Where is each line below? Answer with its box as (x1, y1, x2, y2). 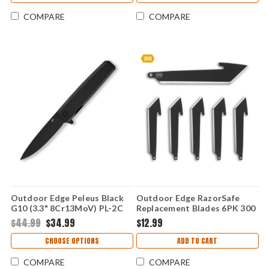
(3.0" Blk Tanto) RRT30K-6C (136, 213, 250, 224)
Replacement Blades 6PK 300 (136, 203, 255, 214)
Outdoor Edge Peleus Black (10, 193, 124, 204)
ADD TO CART (177, 235, 217, 247)
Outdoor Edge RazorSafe (136, 193, 240, 204)
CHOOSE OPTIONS (44, 235, 99, 247)
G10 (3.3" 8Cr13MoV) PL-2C (10, 203, 123, 214)
